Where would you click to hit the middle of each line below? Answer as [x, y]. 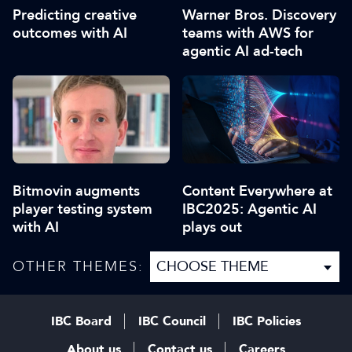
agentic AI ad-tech [242, 51]
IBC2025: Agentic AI [249, 209]
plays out [212, 227]
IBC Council [172, 321]
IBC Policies [267, 321]
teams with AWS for [248, 33]
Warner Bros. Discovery [259, 15]
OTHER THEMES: [78, 266]
